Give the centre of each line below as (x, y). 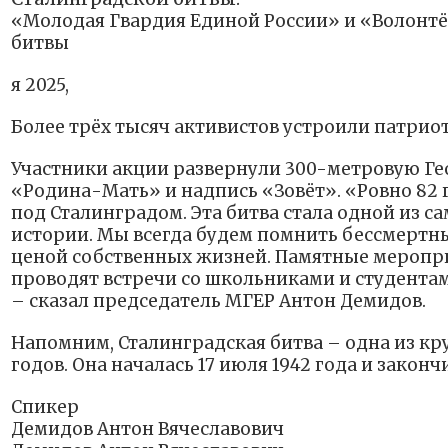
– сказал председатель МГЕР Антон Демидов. (218, 301)
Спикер (45, 407)
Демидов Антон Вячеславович (147, 429)
